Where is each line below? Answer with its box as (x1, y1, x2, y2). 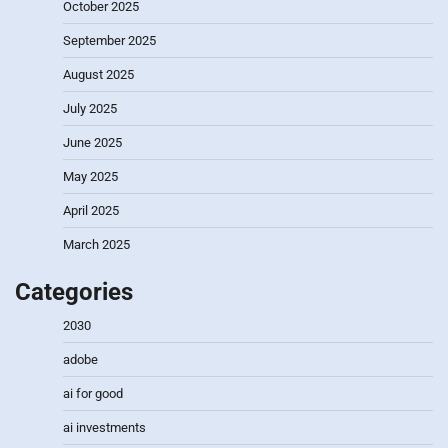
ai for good (63, 385, 123, 401)
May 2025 (63, 168, 118, 184)
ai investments (63, 419, 146, 435)
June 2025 (63, 134, 122, 150)
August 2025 (63, 66, 134, 82)
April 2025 (63, 202, 119, 218)
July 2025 (63, 100, 117, 116)
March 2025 (63, 236, 130, 252)
